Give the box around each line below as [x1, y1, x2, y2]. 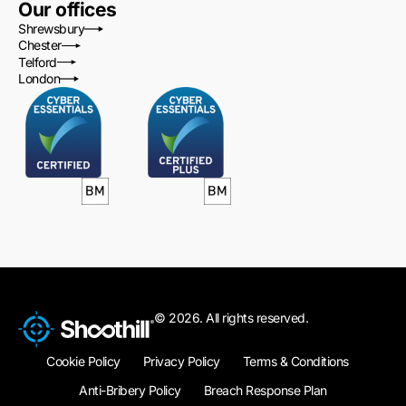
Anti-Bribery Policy [79, 382, 181, 398]
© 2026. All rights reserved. [154, 310, 308, 325]
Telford [18, 53, 57, 70]
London [18, 71, 60, 86]
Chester [18, 37, 62, 53]
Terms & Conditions [242, 353, 349, 369]
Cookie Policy [46, 353, 121, 369]
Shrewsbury [18, 21, 84, 37]
